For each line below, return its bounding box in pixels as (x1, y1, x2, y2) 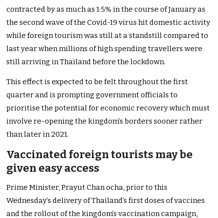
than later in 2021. (6, 130, 69, 139)
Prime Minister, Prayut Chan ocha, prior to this (6, 183, 168, 192)
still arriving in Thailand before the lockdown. (6, 57, 166, 67)
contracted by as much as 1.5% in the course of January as (6, 5, 206, 14)
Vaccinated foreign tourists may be (6, 148, 193, 162)
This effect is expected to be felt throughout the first (6, 77, 188, 87)
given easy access (6, 162, 100, 175)
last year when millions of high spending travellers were (6, 44, 203, 54)
